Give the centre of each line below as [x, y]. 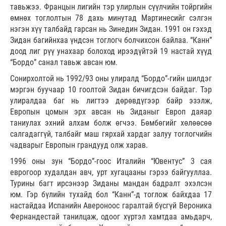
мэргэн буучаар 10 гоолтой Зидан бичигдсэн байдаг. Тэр [111, 89]
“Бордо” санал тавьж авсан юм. [64, 62]
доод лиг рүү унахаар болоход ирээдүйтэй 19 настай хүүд [111, 51]
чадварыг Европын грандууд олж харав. [79, 145]
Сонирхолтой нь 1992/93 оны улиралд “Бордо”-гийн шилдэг [111, 78]
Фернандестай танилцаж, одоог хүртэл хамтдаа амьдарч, [111, 216]
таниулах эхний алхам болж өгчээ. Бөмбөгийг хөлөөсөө [111, 123]
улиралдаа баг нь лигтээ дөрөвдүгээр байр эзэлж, [111, 100]
